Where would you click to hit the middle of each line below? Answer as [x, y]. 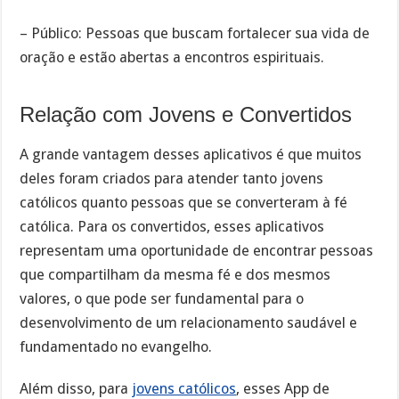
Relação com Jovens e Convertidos [186, 115]
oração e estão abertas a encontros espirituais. [172, 58]
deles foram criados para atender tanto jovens [172, 178]
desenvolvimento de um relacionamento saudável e [189, 322]
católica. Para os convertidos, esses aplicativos [172, 226]
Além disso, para [76, 388]
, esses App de [283, 388]
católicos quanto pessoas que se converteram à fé [184, 202]
